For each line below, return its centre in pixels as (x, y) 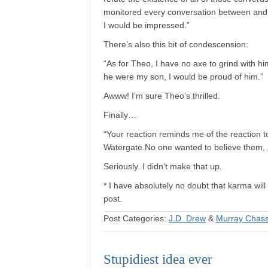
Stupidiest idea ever (158, 259)
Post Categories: (136, 218)
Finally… (120, 115)
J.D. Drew (187, 218)
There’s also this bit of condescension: (176, 44)
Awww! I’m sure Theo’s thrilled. (162, 96)
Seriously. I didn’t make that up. (163, 166)
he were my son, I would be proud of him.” (183, 77)
